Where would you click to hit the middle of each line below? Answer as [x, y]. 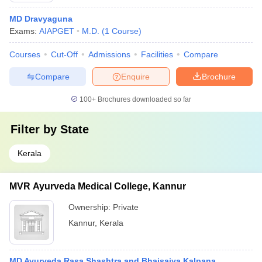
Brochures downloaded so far [144, 99]
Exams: [24, 31]
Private [126, 207]
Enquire [135, 76]
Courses [25, 54]
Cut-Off [64, 54]
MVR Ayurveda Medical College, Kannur [98, 186]
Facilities [157, 54]
